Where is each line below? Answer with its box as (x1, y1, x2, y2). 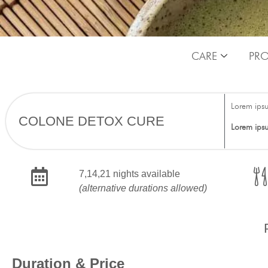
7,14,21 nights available (79, 168, 180, 179)
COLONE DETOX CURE (19, 113, 165, 129)
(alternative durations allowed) (79, 182, 207, 193)
